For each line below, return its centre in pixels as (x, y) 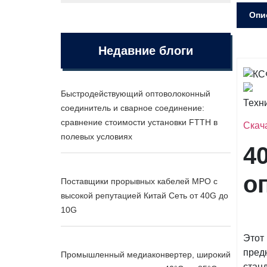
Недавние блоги (146, 51)
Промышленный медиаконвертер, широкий (146, 254)
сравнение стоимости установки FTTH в (139, 122)
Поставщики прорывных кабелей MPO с (139, 181)
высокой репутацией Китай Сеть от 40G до (145, 195)
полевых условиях (97, 136)
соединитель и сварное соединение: (133, 108)
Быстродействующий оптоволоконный (136, 94)
